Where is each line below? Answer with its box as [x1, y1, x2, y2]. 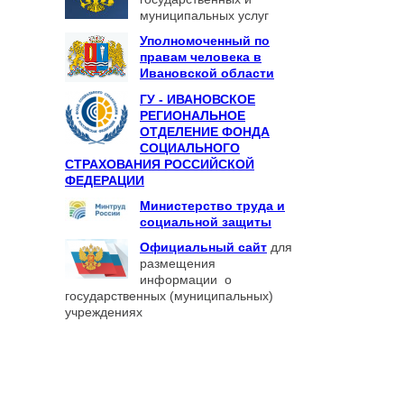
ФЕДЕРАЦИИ [65, 173, 144, 188]
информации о [140, 272, 232, 287]
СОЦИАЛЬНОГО [140, 141, 240, 155]
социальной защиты [140, 215, 271, 229]
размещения [140, 256, 216, 271]
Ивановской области [140, 66, 274, 80]
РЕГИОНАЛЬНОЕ [140, 108, 245, 123]
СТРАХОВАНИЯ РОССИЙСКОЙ [65, 157, 254, 171]
